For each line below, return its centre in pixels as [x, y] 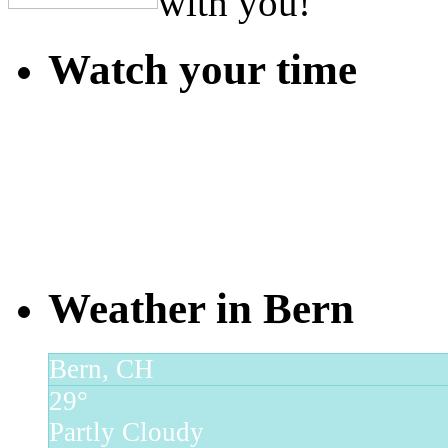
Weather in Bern [201, 308]
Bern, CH [101, 368]
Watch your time [202, 69]
